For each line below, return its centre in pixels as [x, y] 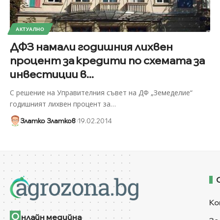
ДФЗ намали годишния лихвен [91, 46]
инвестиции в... [52, 74]
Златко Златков [48, 121]
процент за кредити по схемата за [107, 60]
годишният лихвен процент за [60, 104]
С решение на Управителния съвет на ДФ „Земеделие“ [101, 92]
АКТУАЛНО [30, 29]
